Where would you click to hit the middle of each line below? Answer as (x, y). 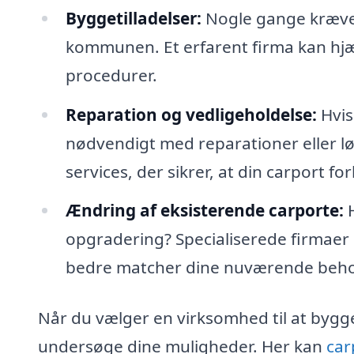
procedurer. (111, 75)
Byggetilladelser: (133, 18)
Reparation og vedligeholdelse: (191, 114)
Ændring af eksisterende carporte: (204, 211)
